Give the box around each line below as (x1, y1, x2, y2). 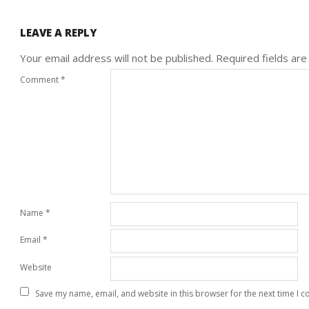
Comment (20, 74, 61, 86)
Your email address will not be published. (20, 50, 213, 65)
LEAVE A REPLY (20, 25, 97, 39)
